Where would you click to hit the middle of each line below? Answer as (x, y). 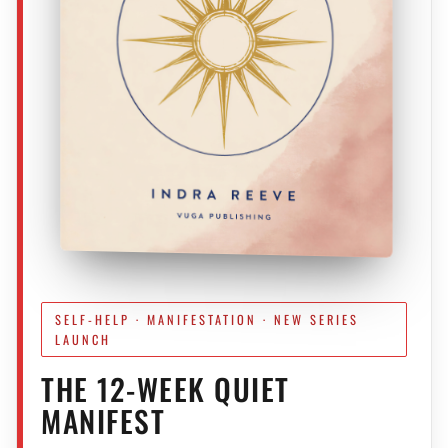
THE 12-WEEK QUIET (165, 389)
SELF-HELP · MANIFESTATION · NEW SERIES (206, 319)
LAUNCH (82, 339)
